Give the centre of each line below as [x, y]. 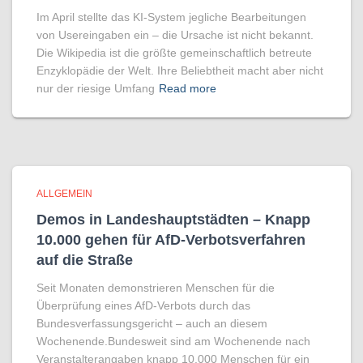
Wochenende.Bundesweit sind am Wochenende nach [173, 341]
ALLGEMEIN [64, 194]
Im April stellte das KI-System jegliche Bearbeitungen [171, 17]
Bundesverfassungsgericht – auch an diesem [152, 323]
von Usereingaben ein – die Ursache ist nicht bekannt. [175, 35]
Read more [188, 88]
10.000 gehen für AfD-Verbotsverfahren [171, 240]
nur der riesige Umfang [96, 88]
